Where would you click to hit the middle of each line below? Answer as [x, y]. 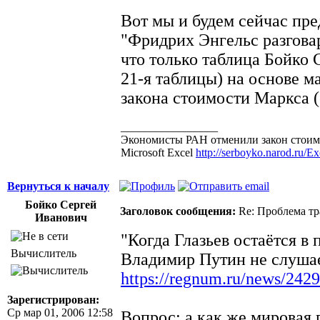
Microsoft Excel [158, 152]
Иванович [61, 217]
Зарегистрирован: [53, 299]
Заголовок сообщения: [178, 211]
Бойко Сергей [61, 204]
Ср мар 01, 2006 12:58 [60, 312]
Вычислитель [44, 253]
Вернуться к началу [58, 186]
